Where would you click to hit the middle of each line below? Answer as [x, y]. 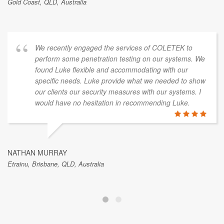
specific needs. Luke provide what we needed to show [120, 81]
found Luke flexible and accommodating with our [111, 70]
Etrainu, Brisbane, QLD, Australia [56, 164]
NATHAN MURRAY [37, 153]
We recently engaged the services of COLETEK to [114, 48]
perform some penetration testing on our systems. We [120, 59]
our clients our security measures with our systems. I [118, 92]
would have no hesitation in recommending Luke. [112, 103]
